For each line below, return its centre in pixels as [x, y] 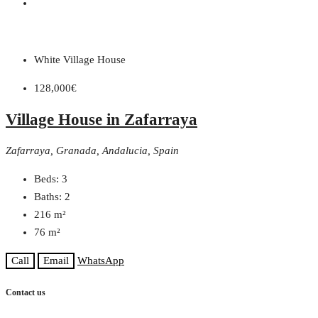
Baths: [48, 196]
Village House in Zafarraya [102, 119]
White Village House [80, 60]
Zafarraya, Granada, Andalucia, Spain [92, 150]
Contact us [26, 293]
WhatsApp [101, 260]
